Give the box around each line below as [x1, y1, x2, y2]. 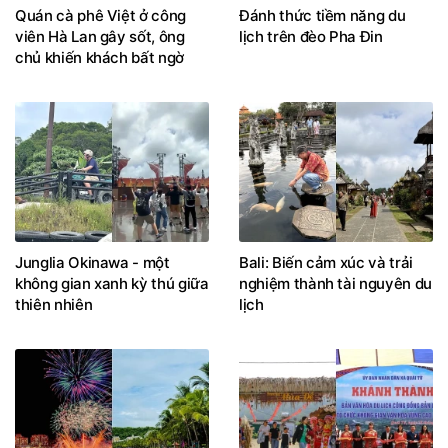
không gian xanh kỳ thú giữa [15, 273, 209, 293]
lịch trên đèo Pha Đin [239, 27, 383, 47]
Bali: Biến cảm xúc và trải [239, 252, 413, 272]
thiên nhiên [15, 294, 93, 314]
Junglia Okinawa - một [15, 252, 170, 272]
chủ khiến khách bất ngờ [15, 48, 184, 68]
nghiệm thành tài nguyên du [239, 273, 432, 293]
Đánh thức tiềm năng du [239, 6, 406, 26]
